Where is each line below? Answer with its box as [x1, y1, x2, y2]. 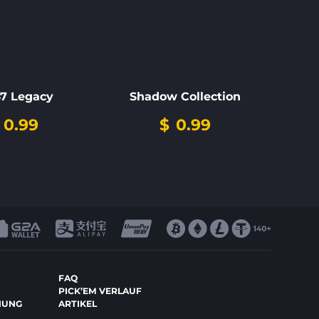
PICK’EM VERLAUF [58, 286, 142, 297]
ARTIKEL [58, 298, 98, 310]
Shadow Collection [129, 89, 241, 103]
